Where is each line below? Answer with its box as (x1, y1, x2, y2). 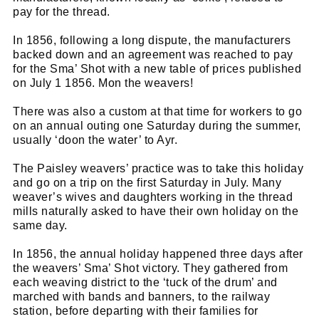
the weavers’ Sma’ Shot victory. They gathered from (13, 261, 288, 274)
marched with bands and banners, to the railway (13, 290, 270, 303)
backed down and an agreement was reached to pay (13, 48, 293, 61)
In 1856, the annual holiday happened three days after (13, 247, 303, 260)
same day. (13, 219, 68, 231)
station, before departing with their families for (13, 304, 258, 317)
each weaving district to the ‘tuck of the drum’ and (13, 276, 278, 288)
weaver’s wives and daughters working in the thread (13, 190, 293, 203)
